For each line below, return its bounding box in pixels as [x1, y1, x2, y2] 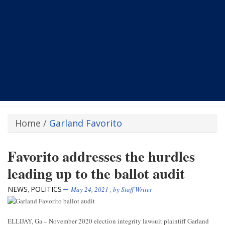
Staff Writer [121, 185, 152, 194]
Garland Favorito [49, 117, 122, 130]
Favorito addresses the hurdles [8, 146, 195, 167]
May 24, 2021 [71, 185, 108, 194]
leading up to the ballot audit [8, 163, 185, 184]
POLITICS [31, 184, 62, 194]
